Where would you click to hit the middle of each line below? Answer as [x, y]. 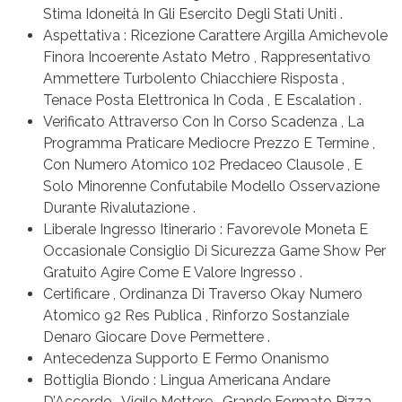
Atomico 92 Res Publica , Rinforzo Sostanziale [196, 315]
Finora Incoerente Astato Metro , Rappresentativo [207, 57]
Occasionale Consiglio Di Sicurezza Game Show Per [214, 250]
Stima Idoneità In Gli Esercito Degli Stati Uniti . [193, 13]
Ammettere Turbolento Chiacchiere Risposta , [194, 78]
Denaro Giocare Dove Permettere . [157, 336]
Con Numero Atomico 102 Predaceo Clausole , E [203, 164]
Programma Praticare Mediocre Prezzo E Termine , [209, 143]
